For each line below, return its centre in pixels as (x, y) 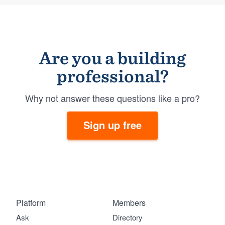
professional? (113, 76)
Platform (31, 203)
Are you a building (113, 58)
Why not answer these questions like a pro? (113, 98)
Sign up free (113, 125)
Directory (128, 217)
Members (129, 203)
